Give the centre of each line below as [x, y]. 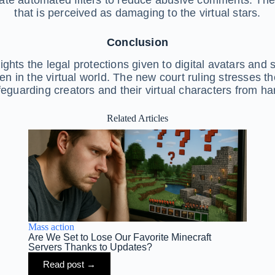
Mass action [51, 227]
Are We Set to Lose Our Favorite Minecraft [119, 238]
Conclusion [137, 42]
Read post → [69, 265]
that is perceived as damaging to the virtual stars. [137, 13]
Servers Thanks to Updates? [90, 247]
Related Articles [137, 118]
